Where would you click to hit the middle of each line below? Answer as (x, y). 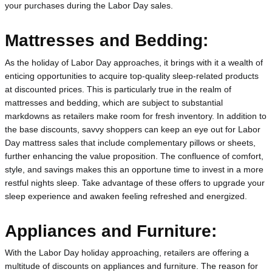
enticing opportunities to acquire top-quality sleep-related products (132, 76)
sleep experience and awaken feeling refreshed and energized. (126, 196)
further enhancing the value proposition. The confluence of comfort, (134, 156)
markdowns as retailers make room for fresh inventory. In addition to (136, 116)
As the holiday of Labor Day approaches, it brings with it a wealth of (134, 62)
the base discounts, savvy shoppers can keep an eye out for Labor (133, 129)
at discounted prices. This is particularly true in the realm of (118, 89)
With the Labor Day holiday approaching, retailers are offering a (127, 253)
